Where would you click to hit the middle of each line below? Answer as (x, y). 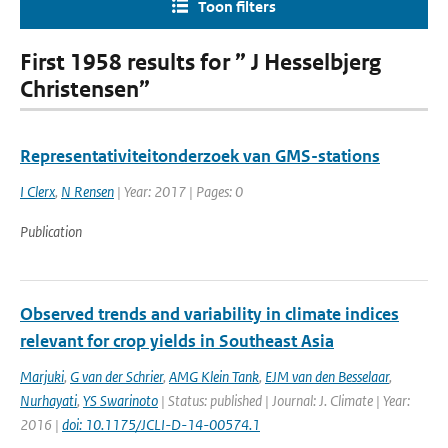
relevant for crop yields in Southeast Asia (177, 341)
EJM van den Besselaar (327, 376)
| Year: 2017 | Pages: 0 (178, 191)
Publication (51, 231)
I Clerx (37, 191)
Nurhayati (48, 400)
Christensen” (85, 89)
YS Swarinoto (120, 400)
